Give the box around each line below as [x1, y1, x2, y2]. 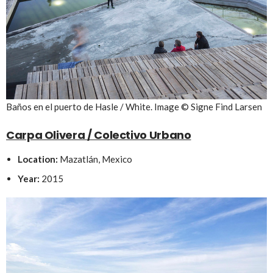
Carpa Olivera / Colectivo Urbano [6, 127, 191, 143]
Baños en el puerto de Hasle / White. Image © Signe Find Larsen [6, 101, 262, 112]
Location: [17, 153, 58, 165]
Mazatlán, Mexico [57, 153, 132, 165]
